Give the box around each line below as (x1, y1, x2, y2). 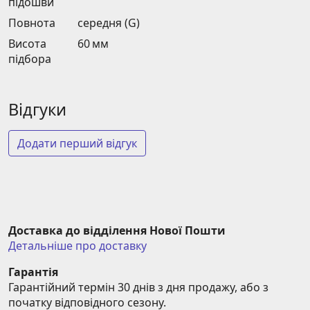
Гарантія (8, 264, 58, 280)
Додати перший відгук (17, 136, 137, 152)
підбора (8, 51, 51, 67)
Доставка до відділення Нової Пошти (8, 223, 226, 239)
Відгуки (8, 98, 66, 121)
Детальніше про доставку (8, 238, 147, 254)
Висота (8, 36, 46, 52)
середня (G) (77, 15, 140, 31)
